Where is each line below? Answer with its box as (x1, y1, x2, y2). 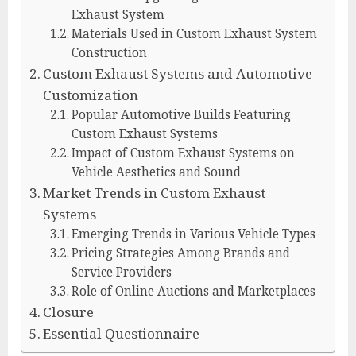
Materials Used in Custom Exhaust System (71, 25, 317, 42)
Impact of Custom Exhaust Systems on (71, 144, 295, 161)
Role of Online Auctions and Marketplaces (71, 282, 315, 300)
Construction (71, 44, 147, 61)
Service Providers (71, 263, 172, 281)
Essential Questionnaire (43, 323, 200, 342)
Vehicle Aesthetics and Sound (71, 163, 241, 180)
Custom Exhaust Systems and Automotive (43, 64, 313, 83)
